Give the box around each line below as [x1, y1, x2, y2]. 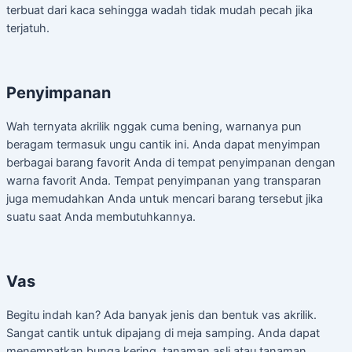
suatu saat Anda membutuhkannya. [6, 209, 196, 224]
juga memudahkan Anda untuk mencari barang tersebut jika [6, 191, 323, 206]
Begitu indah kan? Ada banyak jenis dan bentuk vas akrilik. [6, 307, 317, 322]
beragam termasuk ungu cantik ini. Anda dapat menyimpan [6, 137, 321, 152]
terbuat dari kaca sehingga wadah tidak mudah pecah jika [6, 3, 313, 18]
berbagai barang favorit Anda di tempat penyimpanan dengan [6, 155, 335, 170]
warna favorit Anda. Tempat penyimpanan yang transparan [6, 173, 321, 188]
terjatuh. [6, 21, 49, 36]
